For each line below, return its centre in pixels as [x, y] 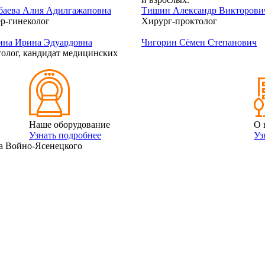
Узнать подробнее [65, 135]
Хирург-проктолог [179, 21]
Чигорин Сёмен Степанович [199, 42]
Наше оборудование [70, 125]
